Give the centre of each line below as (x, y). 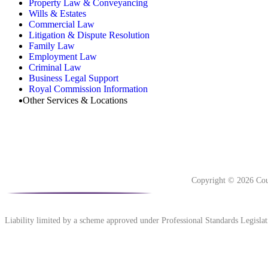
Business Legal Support (74, 78)
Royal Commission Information (88, 89)
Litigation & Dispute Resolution (89, 35)
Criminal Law (55, 67)
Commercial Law (62, 24)
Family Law (52, 45)
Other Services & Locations (75, 100)
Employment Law (63, 56)
